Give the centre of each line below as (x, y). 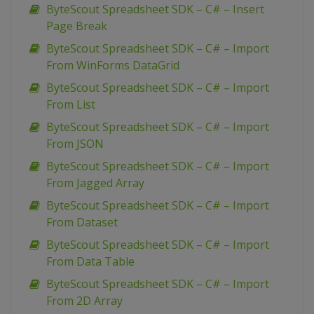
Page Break (77, 26)
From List (71, 105)
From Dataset (82, 223)
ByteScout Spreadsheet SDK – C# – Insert (155, 9)
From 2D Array (84, 301)
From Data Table (90, 262)
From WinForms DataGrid (113, 66)
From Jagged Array (95, 183)
